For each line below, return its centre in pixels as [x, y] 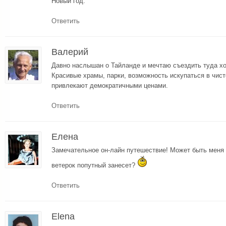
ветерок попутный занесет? [94, 165]
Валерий [70, 52]
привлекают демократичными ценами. [110, 85]
